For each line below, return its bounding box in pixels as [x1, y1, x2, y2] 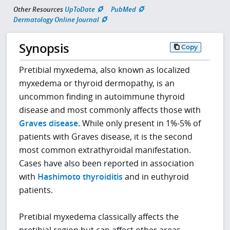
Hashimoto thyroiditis [37, 170, 123, 182]
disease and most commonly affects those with [19, 104, 201, 116]
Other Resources [13, 5, 63, 14]
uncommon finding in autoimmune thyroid [19, 90, 185, 102]
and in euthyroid [123, 170, 189, 182]
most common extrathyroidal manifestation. [19, 144, 191, 156]
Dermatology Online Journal [13, 15, 99, 25]
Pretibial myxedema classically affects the [19, 210, 179, 222]
